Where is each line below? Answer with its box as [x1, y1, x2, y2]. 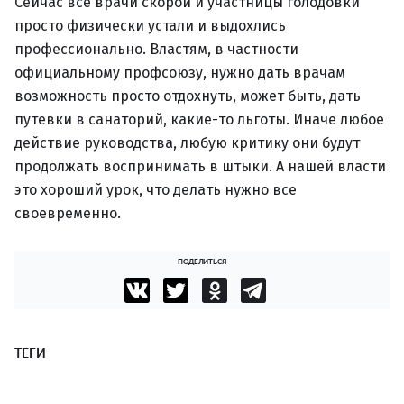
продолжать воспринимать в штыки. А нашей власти [14, 158, 386, 175]
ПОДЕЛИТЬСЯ [177, 255, 227, 266]
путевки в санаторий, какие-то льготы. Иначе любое [14, 111, 384, 128]
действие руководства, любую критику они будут [14, 134, 360, 151]
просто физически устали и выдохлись [14, 17, 286, 34]
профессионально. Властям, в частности [14, 41, 298, 58]
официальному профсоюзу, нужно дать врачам [14, 64, 345, 81]
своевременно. [14, 205, 121, 222]
